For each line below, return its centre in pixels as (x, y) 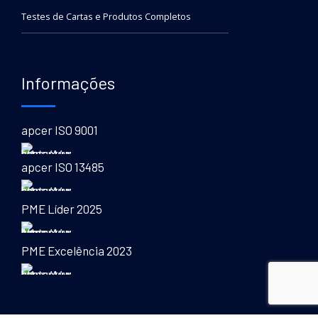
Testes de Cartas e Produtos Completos (106, 17)
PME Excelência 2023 (77, 250)
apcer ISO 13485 (63, 166)
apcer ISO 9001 (60, 130)
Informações (68, 82)
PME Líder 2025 (62, 208)
